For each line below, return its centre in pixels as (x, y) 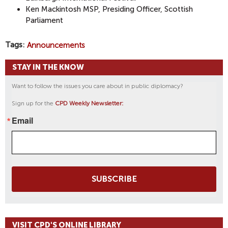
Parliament (44, 20)
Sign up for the (33, 104)
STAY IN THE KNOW (48, 67)
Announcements (56, 45)
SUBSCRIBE (114, 179)
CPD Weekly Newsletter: (89, 104)
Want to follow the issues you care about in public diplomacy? (97, 86)
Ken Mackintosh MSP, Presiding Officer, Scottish (109, 9)
